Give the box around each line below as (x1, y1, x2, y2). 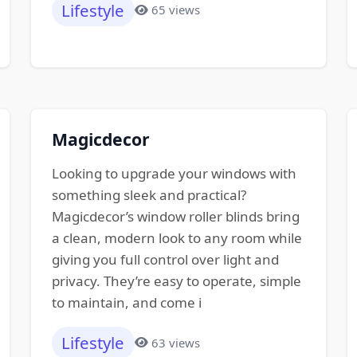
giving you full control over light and (51, 250, 279, 269)
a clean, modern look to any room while (51, 229, 302, 247)
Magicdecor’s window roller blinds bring (51, 207, 300, 226)
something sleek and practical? (51, 186, 246, 204)
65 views (151, 2, 201, 18)
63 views (151, 334, 201, 351)
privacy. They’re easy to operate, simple (51, 272, 301, 290)
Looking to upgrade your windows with (51, 164, 296, 182)
